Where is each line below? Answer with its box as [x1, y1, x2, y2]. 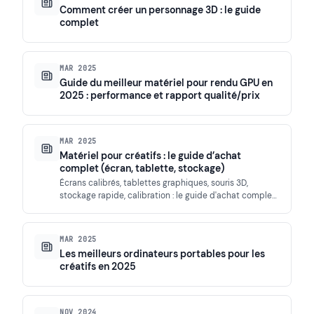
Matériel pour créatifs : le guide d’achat [60, 149, 241, 163]
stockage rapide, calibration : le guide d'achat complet [60, 190, 275, 202]
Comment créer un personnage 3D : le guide [60, 4, 261, 17]
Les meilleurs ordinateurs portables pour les [60, 247, 265, 261]
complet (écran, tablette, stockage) [60, 162, 225, 175]
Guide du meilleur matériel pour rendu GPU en [60, 76, 273, 90]
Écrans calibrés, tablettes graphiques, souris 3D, [60, 177, 248, 189]
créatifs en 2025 [60, 260, 136, 273]
